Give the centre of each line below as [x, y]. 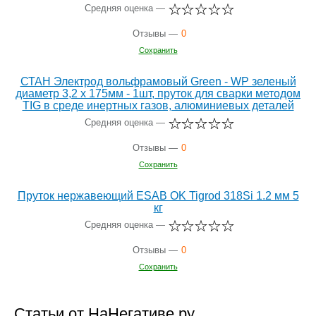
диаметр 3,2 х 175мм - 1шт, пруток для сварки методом [158, 93]
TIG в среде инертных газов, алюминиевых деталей [158, 105]
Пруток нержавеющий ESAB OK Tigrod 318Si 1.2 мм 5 [158, 195]
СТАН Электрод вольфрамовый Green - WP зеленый [158, 81]
